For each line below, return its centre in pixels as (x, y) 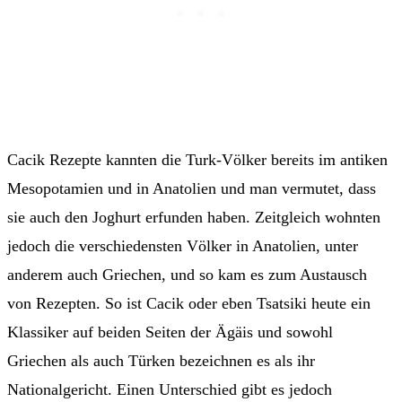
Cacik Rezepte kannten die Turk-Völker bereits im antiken (197, 160)
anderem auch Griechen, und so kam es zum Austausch (187, 275)
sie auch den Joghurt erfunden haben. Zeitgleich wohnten (194, 218)
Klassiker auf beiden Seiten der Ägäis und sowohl (170, 332)
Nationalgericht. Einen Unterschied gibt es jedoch (170, 390)
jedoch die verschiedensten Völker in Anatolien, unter (183, 246)
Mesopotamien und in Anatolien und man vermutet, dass (192, 189)
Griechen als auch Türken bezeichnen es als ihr (161, 361)
